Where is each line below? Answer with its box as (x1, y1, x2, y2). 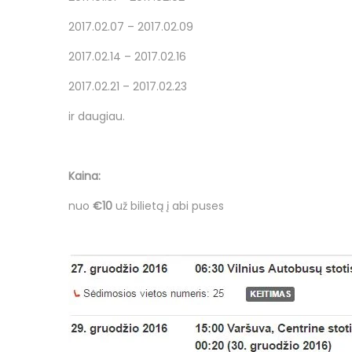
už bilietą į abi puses (112, 197, 224, 214)
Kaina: (68, 167, 101, 184)
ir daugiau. (68, 108, 125, 124)
